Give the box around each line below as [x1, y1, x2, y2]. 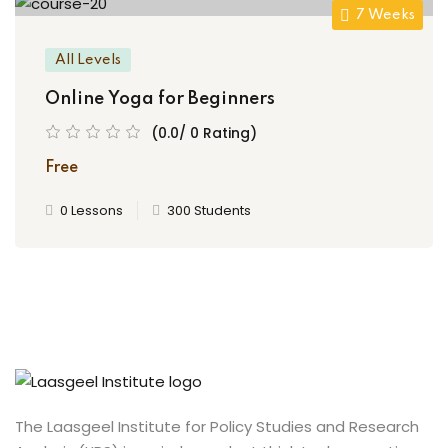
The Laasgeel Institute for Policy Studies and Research [15, 416, 419, 438]
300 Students [167, 200, 251, 220]
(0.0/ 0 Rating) [151, 122, 257, 143]
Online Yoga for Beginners [45, 89, 275, 108]
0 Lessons [60, 200, 123, 220]
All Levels [55, 52, 121, 67]
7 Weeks [356, 7, 415, 22]
